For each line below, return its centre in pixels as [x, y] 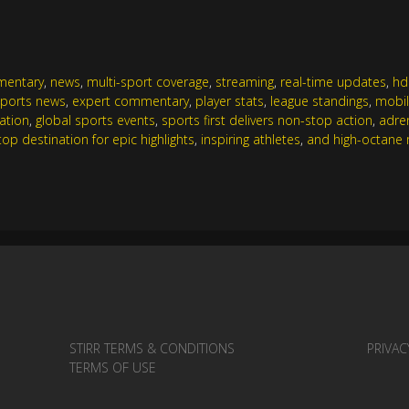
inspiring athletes [251, 139]
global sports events [96, 120]
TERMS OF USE [112, 367]
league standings [320, 100]
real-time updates [334, 81]
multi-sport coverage [148, 81]
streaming [245, 81]
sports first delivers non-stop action [267, 120]
